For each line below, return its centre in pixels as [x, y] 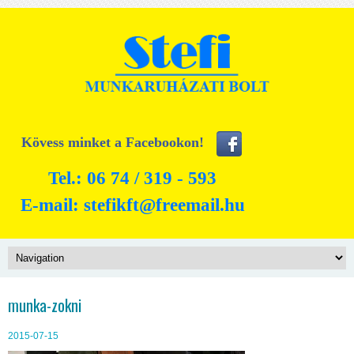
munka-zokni [45, 305]
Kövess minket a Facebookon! [112, 142]
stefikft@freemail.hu [164, 205]
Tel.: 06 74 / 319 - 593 [132, 178]
